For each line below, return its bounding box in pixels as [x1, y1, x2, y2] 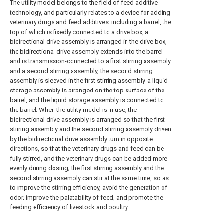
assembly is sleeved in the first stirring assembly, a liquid [10, 77, 168, 84]
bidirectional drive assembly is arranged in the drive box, [10, 38, 167, 45]
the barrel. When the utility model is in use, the [10, 106, 137, 113]
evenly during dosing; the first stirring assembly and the [10, 164, 164, 172]
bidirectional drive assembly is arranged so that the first [10, 116, 165, 123]
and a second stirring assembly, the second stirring [10, 67, 153, 74]
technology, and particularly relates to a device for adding [10, 9, 170, 16]
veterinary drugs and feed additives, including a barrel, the [10, 18, 171, 26]
